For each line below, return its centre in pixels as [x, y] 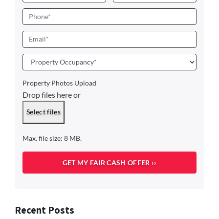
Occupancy [40, 69]
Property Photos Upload [59, 83]
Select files [44, 112]
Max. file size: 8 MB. [52, 139]
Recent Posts [44, 210]
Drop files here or [52, 95]
